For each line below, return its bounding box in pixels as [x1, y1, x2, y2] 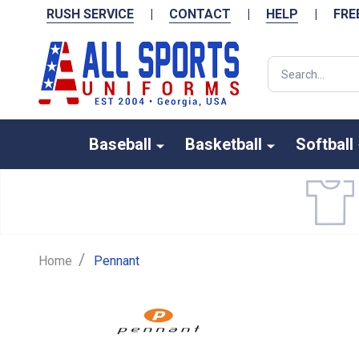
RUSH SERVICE [46, 6, 134, 22]
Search [268, 58, 306, 73]
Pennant [94, 253, 139, 268]
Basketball [184, 135, 262, 154]
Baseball [88, 135, 151, 154]
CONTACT [169, 6, 231, 22]
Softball [295, 135, 353, 154]
